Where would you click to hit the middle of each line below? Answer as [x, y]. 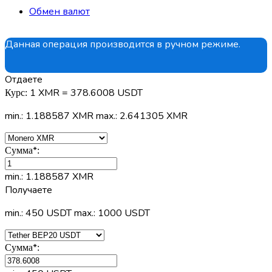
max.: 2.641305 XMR [142, 116]
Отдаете [24, 79]
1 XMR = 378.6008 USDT [86, 93]
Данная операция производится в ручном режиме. [123, 44]
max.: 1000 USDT [112, 213]
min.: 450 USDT [38, 213]
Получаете [29, 190]
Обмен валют [59, 11]
